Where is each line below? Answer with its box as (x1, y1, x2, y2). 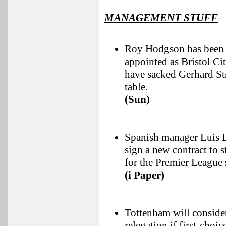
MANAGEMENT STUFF (104, 12, 218, 24)
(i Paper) (125, 169, 164, 181)
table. (125, 81, 148, 93)
